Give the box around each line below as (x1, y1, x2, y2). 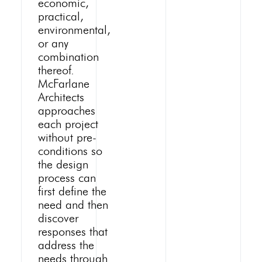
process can (37, 173, 96, 185)
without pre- (37, 132, 96, 144)
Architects (37, 92, 84, 104)
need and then (37, 199, 108, 212)
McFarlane (37, 78, 89, 91)
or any (37, 38, 68, 50)
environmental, (37, 25, 111, 37)
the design (37, 159, 88, 171)
